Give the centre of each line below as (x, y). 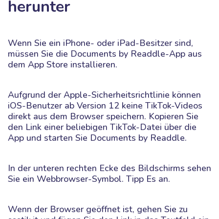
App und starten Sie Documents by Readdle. (97, 138)
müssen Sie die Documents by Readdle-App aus (105, 54)
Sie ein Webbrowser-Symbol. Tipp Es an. (89, 179)
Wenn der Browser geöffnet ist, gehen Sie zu (98, 209)
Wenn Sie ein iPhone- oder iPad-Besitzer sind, (100, 43)
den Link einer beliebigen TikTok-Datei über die (102, 127)
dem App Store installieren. (63, 64)
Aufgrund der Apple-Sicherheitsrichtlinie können (104, 95)
